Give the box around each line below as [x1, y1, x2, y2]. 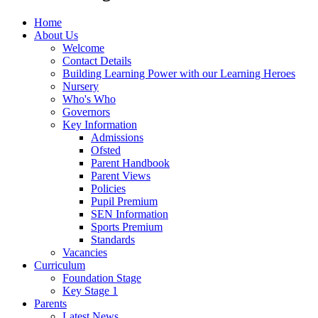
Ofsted [91, 143, 121, 156]
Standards [91, 233, 135, 246]
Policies [91, 182, 126, 194]
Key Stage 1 [62, 284, 118, 297]
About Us [34, 28, 78, 41]
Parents [34, 297, 67, 309]
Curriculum [34, 258, 85, 271]
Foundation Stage [62, 271, 141, 284]
